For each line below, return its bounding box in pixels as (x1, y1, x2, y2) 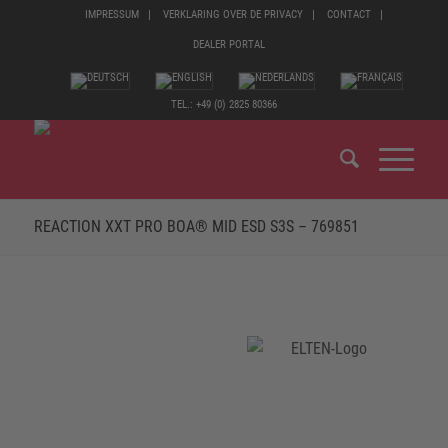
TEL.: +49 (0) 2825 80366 (170, 98, 277, 111)
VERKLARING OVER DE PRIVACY (163, 8, 304, 21)
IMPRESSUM (85, 8, 140, 21)
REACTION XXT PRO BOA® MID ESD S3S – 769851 (33, 217, 359, 236)
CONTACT (327, 8, 372, 21)
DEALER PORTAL (192, 38, 265, 51)
